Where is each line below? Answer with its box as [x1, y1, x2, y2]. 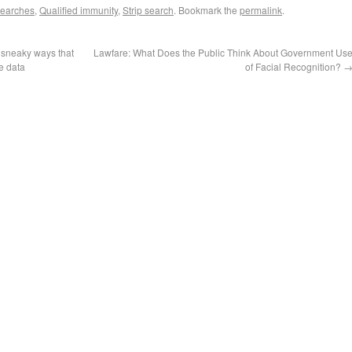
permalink [240, 3, 282, 16]
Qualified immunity [39, 3, 118, 16]
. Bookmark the [174, 3, 240, 16]
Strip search [123, 3, 174, 16]
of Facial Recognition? [245, 60, 343, 73]
